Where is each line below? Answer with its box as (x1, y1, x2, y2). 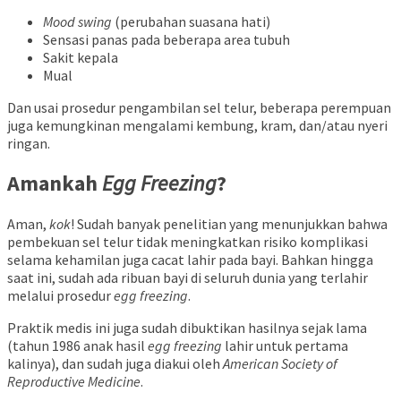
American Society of (223, 354, 337, 373)
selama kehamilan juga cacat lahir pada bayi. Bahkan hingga (7, 251, 373, 269)
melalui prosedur (7, 286, 114, 305)
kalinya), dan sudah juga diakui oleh (7, 354, 223, 373)
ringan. (7, 133, 53, 152)
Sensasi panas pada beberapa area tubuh (43, 30, 290, 48)
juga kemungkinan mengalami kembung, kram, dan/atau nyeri (7, 115, 388, 134)
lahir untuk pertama (222, 337, 348, 355)
